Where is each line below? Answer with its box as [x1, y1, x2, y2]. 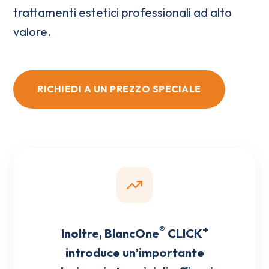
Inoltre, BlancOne [61, 226, 159, 241]
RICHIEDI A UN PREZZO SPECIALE [37, 83, 201, 95]
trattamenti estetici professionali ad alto [13, 5, 232, 20]
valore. [13, 24, 52, 40]
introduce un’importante [65, 245, 204, 261]
